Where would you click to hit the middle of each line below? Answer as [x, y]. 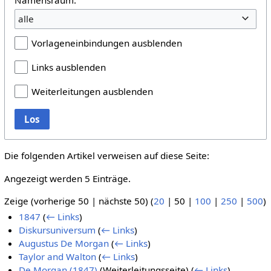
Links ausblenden [68, 67]
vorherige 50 [61, 201]
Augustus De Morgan [64, 243]
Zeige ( [19, 201]
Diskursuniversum [57, 230]
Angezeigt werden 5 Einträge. [67, 178]
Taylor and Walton [58, 257]
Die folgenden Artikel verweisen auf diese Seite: [106, 156]
